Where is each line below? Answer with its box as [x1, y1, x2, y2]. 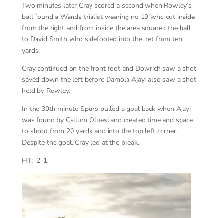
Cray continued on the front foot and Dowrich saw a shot [21, 63, 196, 73]
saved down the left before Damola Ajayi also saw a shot [21, 74, 196, 84]
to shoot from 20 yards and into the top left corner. [21, 126, 180, 136]
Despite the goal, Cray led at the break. [21, 137, 139, 147]
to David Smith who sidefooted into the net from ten [21, 34, 182, 44]
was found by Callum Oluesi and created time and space [21, 115, 193, 125]
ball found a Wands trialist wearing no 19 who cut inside [21, 12, 195, 21]
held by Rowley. [21, 86, 70, 95]
